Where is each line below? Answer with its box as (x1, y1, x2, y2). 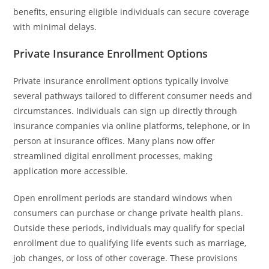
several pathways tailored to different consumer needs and (13, 90, 253, 101)
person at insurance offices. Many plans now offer (13, 135, 216, 147)
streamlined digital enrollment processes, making (13, 150, 213, 162)
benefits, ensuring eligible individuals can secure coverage (13, 6, 250, 17)
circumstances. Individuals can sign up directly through (13, 105, 238, 116)
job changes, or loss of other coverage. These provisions (13, 252, 238, 264)
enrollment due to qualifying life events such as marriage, (13, 237, 247, 249)
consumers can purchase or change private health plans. (13, 207, 244, 219)
